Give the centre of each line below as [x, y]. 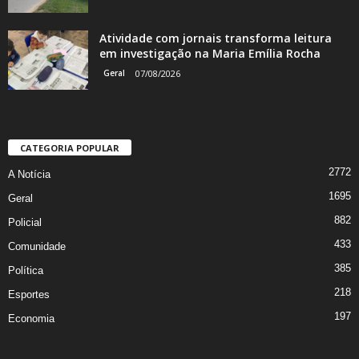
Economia [31, 318]
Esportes [29, 294]
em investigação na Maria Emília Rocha [210, 53]
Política [26, 270]
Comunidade [37, 246]
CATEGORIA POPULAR [70, 147]
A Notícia [29, 174]
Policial [25, 222]
